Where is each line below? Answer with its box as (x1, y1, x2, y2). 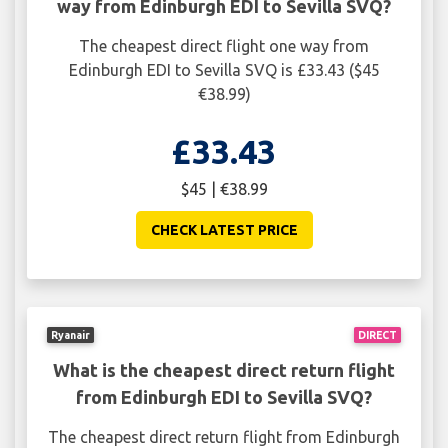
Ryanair (51, 328, 91, 341)
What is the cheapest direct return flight (53, 359, 395, 380)
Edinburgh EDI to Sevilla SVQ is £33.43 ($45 (68, 61, 380, 80)
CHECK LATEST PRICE (150, 222, 298, 239)
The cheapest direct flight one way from (79, 37, 369, 56)
